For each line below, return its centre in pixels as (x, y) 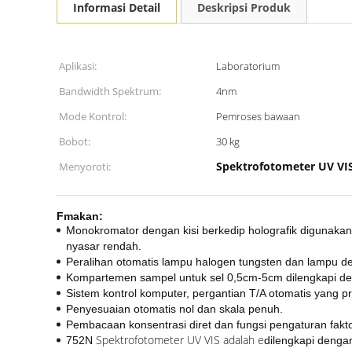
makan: (83, 216)
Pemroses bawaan (258, 116)
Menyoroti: (85, 167)
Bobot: (75, 141)
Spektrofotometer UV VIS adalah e (180, 340)
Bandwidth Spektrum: (110, 91)
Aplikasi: (78, 66)
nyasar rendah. (104, 246)
